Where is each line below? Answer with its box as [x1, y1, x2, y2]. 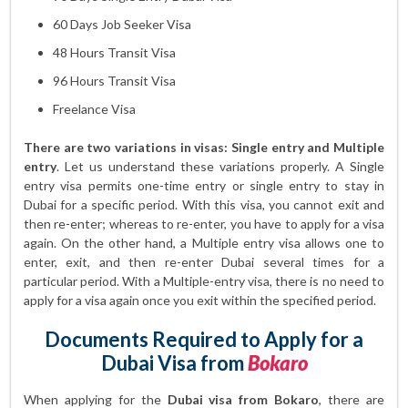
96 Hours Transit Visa [53, 73, 176, 88]
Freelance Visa [53, 101, 136, 117]
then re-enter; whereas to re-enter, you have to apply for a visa [24, 216, 384, 231]
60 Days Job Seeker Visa [53, 16, 191, 32]
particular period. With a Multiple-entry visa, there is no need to [24, 273, 384, 289]
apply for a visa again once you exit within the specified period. [24, 292, 376, 308]
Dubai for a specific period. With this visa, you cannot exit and [24, 197, 384, 212]
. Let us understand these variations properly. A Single [56, 158, 384, 174]
